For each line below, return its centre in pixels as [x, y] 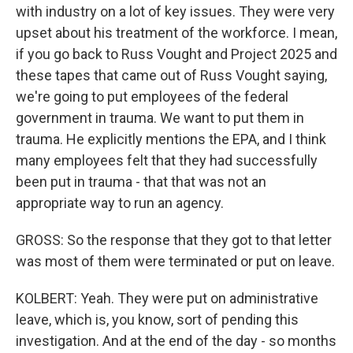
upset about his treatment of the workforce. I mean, [176, 33]
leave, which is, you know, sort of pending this [157, 320]
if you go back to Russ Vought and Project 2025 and [176, 54]
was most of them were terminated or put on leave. [175, 261]
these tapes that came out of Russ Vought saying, [171, 75]
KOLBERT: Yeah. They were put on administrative [167, 298]
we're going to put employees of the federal [152, 97]
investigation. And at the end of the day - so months [176, 341]
